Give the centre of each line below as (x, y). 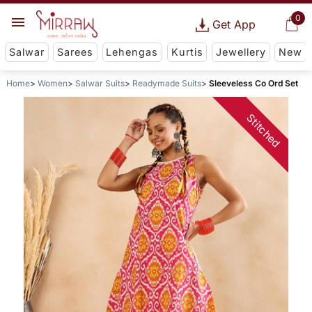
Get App (234, 24)
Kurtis (187, 52)
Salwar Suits (100, 84)
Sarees (76, 52)
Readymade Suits (166, 84)
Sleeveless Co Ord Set (253, 84)
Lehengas (132, 52)
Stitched (264, 131)
